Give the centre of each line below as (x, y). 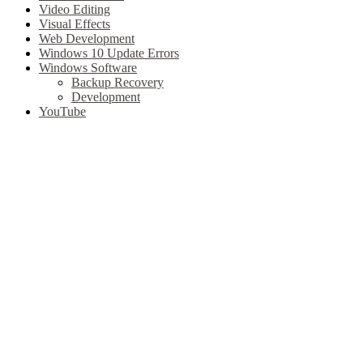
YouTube (62, 112)
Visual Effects (75, 24)
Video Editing (75, 10)
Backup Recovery (117, 83)
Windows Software (88, 68)
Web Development (87, 39)
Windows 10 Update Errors (109, 53)
